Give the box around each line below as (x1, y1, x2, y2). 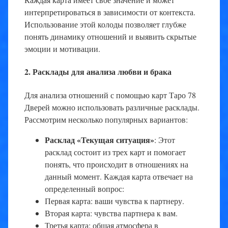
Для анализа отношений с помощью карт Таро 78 (24, 89, 196, 100)
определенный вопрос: (45, 183, 124, 194)
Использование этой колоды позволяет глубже (24, 19, 186, 30)
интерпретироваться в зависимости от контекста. (24, 7, 195, 18)
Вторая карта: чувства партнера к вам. (45, 207, 178, 218)
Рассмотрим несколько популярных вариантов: (24, 113, 188, 125)
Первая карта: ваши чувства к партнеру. (45, 195, 184, 206)
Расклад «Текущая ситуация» (45, 133, 154, 146)
